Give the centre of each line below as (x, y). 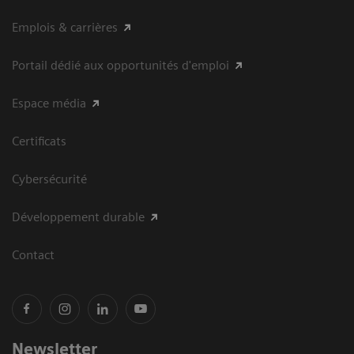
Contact (33, 254)
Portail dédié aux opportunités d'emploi (121, 65)
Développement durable (78, 217)
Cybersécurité (49, 179)
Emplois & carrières (65, 27)
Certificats (39, 141)
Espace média (49, 103)
